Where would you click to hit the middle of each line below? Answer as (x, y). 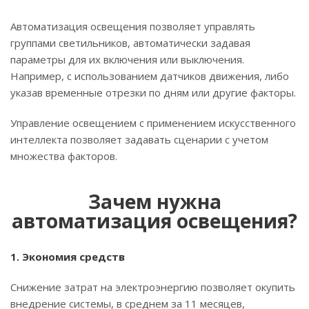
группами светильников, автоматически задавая (130, 42)
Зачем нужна (154, 201)
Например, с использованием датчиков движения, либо (150, 76)
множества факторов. (64, 156)
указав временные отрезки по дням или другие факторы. (153, 92)
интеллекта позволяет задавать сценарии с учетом (139, 139)
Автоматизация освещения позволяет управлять (133, 26)
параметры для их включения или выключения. (127, 59)
